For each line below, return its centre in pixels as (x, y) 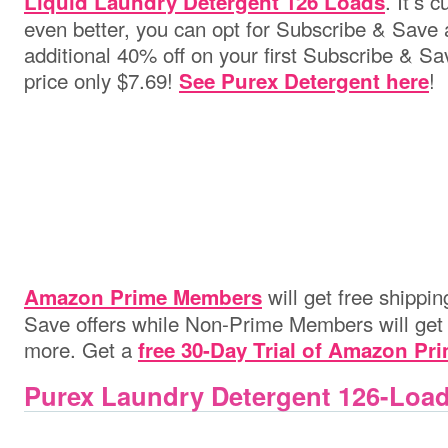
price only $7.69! (101, 80)
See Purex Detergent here (304, 80)
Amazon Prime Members (143, 296)
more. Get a (81, 349)
